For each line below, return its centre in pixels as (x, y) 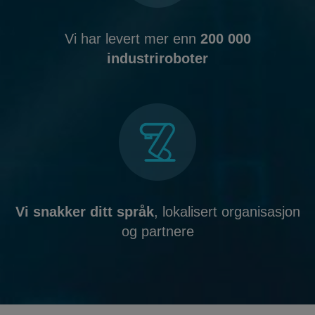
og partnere (157, 231)
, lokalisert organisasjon (227, 212)
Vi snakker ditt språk (84, 212)
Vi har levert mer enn (132, 39)
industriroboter (157, 58)
